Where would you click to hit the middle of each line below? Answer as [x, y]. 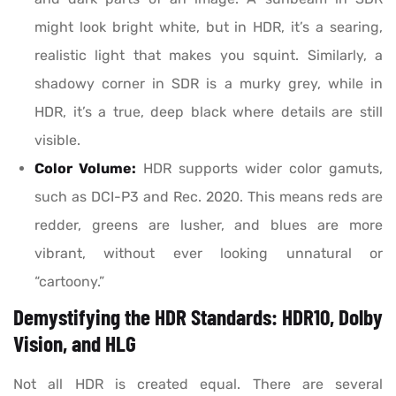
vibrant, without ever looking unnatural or [209, 254]
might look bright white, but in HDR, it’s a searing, [209, 27]
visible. [57, 141]
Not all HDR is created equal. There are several [198, 385]
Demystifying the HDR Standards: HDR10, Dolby [198, 317]
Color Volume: [85, 169]
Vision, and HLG [75, 343]
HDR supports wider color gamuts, [259, 169]
